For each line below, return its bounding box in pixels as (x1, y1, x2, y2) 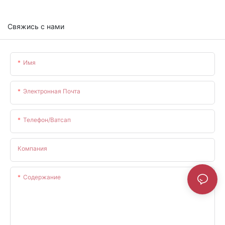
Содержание (23, 173, 61, 181)
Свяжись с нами (8, 22, 64, 31)
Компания (18, 144, 47, 152)
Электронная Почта (23, 87, 80, 95)
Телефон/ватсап (23, 116, 71, 124)
